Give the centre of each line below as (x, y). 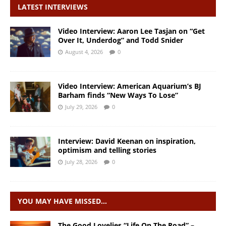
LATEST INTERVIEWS (53, 7)
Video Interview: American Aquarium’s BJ (130, 86)
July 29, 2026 (81, 107)
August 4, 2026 (84, 52)
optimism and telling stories (107, 150)
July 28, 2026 (81, 162)
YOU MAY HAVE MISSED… (62, 201)
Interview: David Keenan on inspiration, (127, 141)
